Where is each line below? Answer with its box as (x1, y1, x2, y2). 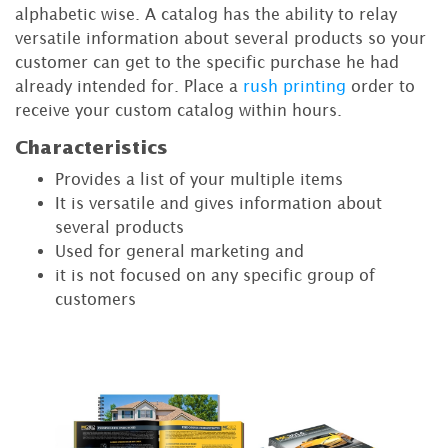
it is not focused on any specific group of (55, 266, 375, 285)
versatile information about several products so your (15, 29, 426, 48)
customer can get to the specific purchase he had (15, 53, 399, 72)
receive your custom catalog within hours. (15, 101, 342, 120)
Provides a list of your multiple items (55, 170, 343, 189)
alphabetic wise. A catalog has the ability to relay (15, 5, 397, 24)
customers (55, 290, 136, 309)
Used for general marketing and (55, 242, 309, 261)
